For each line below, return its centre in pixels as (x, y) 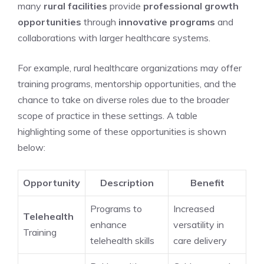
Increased (194, 209)
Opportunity (52, 183)
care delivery (200, 240)
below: (32, 147)
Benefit (207, 183)
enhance (108, 225)
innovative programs (167, 22)
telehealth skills (122, 240)
